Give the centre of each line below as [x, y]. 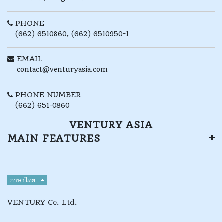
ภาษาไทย [23, 180]
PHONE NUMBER [48, 95]
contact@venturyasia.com [62, 69]
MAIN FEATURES [54, 139]
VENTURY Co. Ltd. [42, 202]
